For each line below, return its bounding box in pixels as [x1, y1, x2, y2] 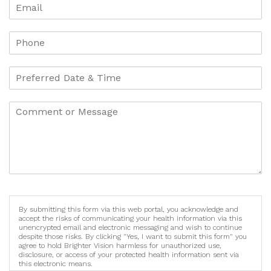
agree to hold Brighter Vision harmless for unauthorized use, [19, 241, 221, 250]
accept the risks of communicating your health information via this [19, 214, 242, 223]
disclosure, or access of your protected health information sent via [19, 250, 239, 259]
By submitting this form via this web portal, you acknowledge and [19, 204, 238, 214]
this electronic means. [19, 259, 93, 268]
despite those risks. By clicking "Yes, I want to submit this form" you [19, 232, 247, 241]
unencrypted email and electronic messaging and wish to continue [19, 223, 242, 232]
